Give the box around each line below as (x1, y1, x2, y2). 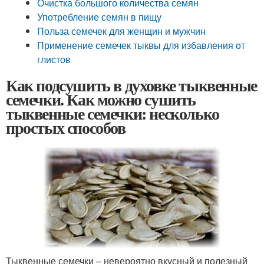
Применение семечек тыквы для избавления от (37, 38, 246, 52)
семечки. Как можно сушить (6, 87, 196, 111)
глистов (37, 52, 71, 66)
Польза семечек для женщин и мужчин (37, 24, 206, 38)
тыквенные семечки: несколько (6, 101, 219, 126)
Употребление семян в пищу (37, 10, 162, 24)
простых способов (6, 115, 126, 140)
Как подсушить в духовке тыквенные (6, 73, 257, 97)
